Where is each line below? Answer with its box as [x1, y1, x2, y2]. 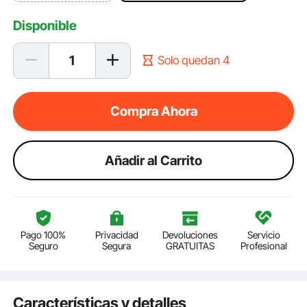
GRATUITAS [166, 239, 215, 251]
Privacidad [95, 228, 138, 241]
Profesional [240, 239, 287, 251]
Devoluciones [162, 228, 219, 241]
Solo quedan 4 [157, 53, 230, 67]
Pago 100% [21, 228, 66, 241]
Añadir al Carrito [105, 152, 202, 169]
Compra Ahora [110, 102, 197, 119]
